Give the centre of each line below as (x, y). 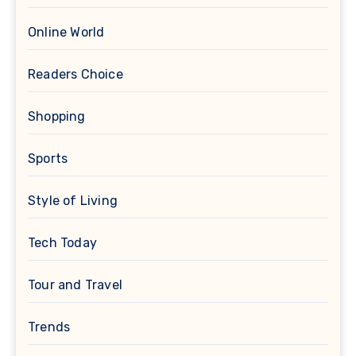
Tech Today (62, 242)
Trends (49, 327)
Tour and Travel (75, 284)
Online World (66, 32)
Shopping (57, 116)
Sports (48, 158)
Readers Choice (75, 74)
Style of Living (73, 200)
